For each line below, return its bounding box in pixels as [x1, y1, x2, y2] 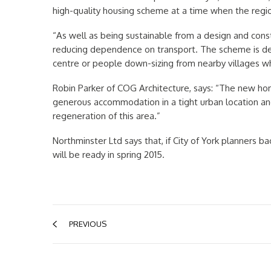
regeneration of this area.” [53, 110, 160, 122]
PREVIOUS [69, 219, 106, 229]
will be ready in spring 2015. [53, 149, 165, 160]
